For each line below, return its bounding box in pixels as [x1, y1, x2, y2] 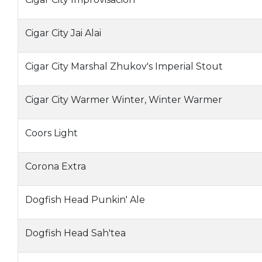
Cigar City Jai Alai [25, 27, 101, 39]
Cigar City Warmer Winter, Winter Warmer [25, 94, 222, 105]
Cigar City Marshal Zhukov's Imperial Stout [25, 61, 223, 72]
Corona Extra [25, 161, 86, 172]
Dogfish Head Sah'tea [25, 227, 126, 239]
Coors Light [25, 127, 78, 139]
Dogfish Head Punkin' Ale [25, 194, 145, 205]
